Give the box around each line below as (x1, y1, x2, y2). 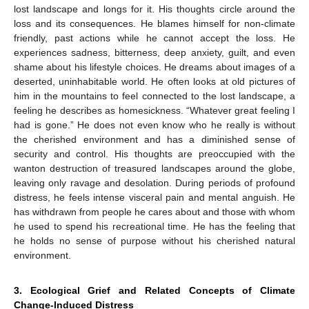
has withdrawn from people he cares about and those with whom (14, 206, 295, 218)
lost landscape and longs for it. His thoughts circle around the (14, 3, 295, 15)
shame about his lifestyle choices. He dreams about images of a (14, 61, 295, 73)
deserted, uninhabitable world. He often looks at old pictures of (14, 76, 295, 88)
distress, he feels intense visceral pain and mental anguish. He (14, 192, 295, 203)
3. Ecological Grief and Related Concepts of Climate (14, 285, 295, 297)
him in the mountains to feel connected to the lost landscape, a (14, 90, 295, 102)
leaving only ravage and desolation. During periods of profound (14, 177, 295, 189)
